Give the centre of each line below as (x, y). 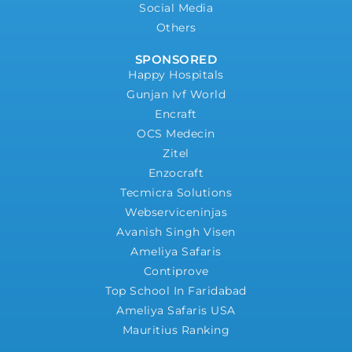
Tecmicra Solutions (176, 192)
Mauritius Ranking (176, 330)
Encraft (176, 114)
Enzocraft (176, 172)
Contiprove (176, 271)
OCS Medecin (176, 133)
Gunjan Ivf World (176, 94)
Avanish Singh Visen (176, 231)
